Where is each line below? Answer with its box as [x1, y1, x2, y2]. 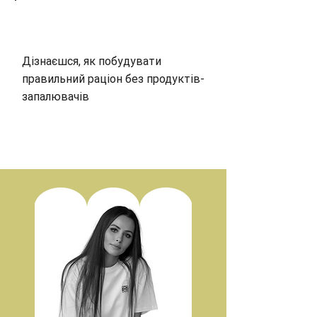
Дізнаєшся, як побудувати [22, 54, 161, 68]
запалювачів [22, 90, 89, 103]
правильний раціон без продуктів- [22, 72, 204, 86]
